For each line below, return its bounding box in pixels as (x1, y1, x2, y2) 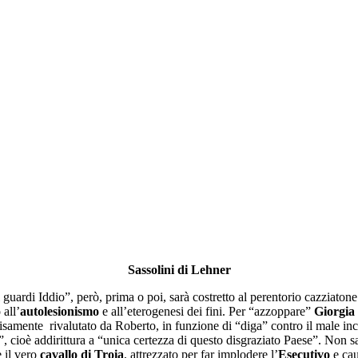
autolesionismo (20, 304, 99, 318)
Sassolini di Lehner (127, 262, 231, 276)
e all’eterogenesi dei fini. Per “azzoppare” (99, 304, 314, 318)
